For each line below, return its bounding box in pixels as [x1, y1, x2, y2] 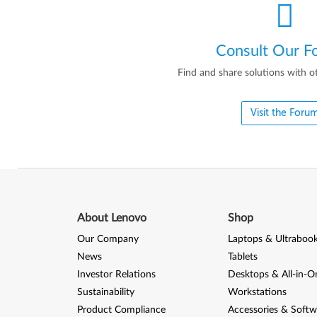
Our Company [76, 234, 139, 245]
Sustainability [76, 287, 134, 298]
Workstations [227, 287, 287, 298]
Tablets [227, 252, 258, 263]
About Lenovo [76, 212, 146, 224]
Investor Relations [76, 270, 156, 280]
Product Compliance [76, 305, 166, 316]
